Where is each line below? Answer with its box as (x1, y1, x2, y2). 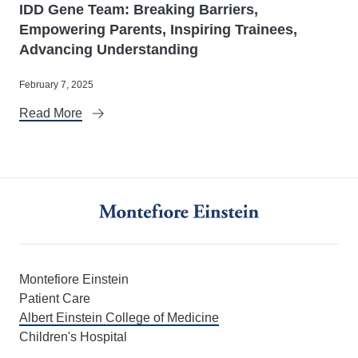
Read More (19, 106, 82, 120)
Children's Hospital (19, 330, 127, 344)
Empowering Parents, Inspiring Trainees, (19, 22, 297, 38)
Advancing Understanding (19, 42, 198, 58)
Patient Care (19, 292, 90, 306)
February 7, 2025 (19, 79, 93, 90)
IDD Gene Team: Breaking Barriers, (19, 2, 258, 18)
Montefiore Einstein (19, 272, 129, 287)
